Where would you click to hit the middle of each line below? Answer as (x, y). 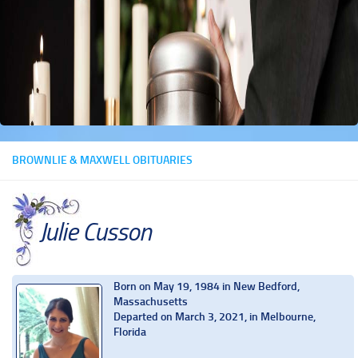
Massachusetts (151, 301)
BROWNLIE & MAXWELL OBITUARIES (102, 160)
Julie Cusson (95, 232)
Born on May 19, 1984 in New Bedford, (207, 286)
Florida (130, 332)
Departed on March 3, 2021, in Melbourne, (215, 316)
